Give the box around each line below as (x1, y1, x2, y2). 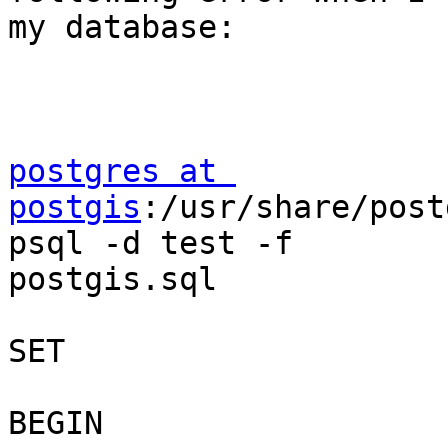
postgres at (8, 153, 217, 190)
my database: (8, 9, 236, 46)
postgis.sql (8, 261, 217, 298)
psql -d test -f (8, 225, 293, 262)
